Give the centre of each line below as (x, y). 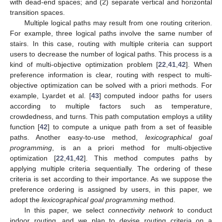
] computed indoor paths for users (156, 95)
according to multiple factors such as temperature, (111, 106)
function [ (25, 127)
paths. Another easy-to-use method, (78, 137)
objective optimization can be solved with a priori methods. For (111, 85)
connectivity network (140, 210)
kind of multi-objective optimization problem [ (84, 64)
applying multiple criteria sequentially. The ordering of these (111, 168)
